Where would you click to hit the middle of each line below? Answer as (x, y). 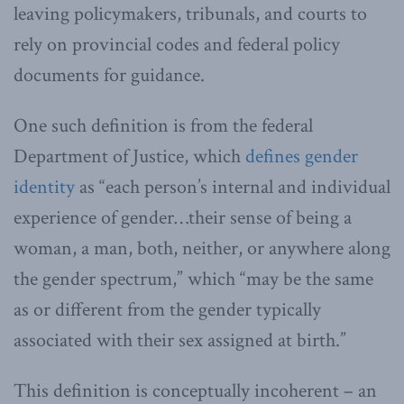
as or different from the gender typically (167, 309)
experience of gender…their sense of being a (183, 217)
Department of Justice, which (129, 156)
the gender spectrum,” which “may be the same (193, 279)
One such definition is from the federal (163, 125)
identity (44, 187)
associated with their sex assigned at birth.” (180, 340)
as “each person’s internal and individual (233, 187)
